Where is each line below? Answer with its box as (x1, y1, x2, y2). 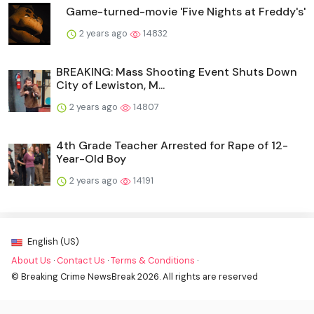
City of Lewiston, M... (56, 78, 165, 93)
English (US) (25, 235, 79, 248)
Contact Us (57, 254, 105, 267)
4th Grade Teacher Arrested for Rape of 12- (56, 138, 288, 153)
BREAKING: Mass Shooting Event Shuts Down (56, 64, 297, 80)
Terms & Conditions (111, 254, 195, 267)
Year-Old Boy (56, 151, 126, 167)
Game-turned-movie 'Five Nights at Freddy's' (66, 4, 306, 20)
